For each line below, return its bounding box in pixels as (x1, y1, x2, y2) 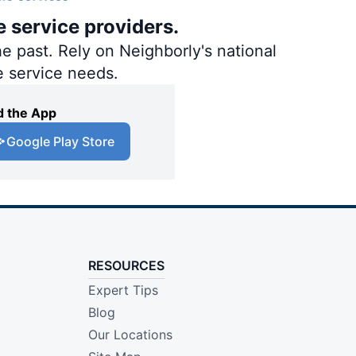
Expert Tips (87, 282, 158, 299)
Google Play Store (6, 133, 114, 150)
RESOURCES (87, 257, 164, 274)
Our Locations (87, 327, 172, 343)
